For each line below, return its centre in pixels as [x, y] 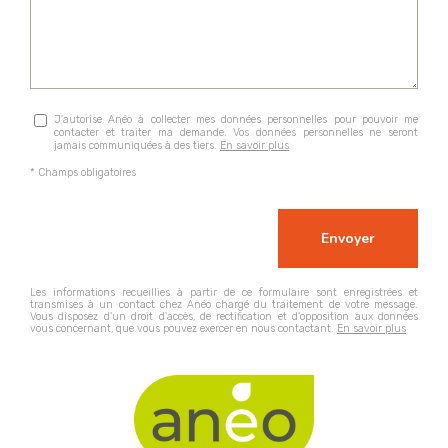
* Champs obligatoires [83, 173]
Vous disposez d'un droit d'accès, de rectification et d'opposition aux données [224, 317]
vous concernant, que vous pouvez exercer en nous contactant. [183, 329]
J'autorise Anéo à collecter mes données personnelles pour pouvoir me [236, 119]
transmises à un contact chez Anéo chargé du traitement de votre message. [224, 305]
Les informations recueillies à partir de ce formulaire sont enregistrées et [224, 293]
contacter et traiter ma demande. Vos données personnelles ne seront [236, 132]
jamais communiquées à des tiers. [137, 145]
